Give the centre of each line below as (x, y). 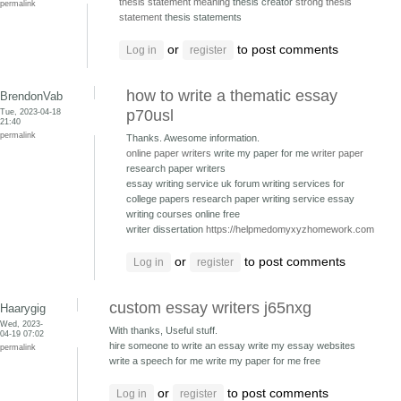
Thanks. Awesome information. (193, 138)
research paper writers (176, 168)
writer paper (337, 153)
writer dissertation (166, 229)
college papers (159, 199)
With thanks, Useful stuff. (163, 330)
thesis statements (202, 17)
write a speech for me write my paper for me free (215, 361)
